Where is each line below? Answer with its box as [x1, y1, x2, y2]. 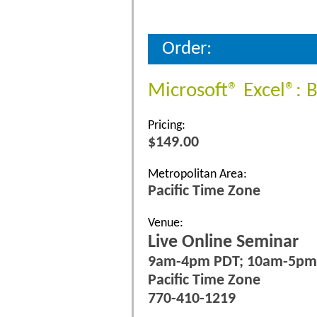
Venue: [148, 217, 183, 230]
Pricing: [148, 119, 185, 132]
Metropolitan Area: [148, 168, 247, 181]
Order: [162, 40, 212, 59]
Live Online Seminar [148, 234, 299, 251]
